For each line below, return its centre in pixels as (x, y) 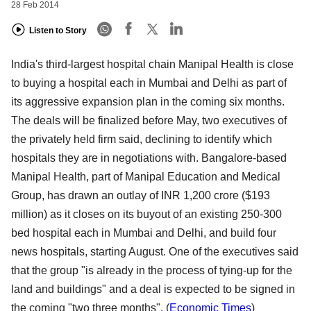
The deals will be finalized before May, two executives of (149, 121)
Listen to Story (58, 30)
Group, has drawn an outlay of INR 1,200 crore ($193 (141, 196)
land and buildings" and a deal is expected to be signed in (153, 289)
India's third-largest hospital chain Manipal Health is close (152, 65)
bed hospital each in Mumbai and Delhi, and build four (144, 233)
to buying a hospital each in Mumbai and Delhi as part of (149, 83)
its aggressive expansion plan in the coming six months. (148, 102)
